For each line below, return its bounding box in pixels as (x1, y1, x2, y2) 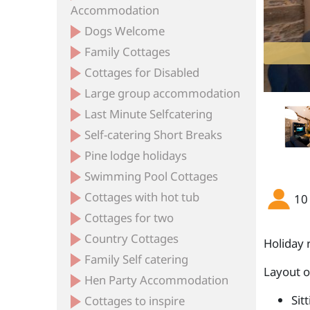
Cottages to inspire (84, 293, 185, 309)
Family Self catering (84, 251, 189, 267)
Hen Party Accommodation (84, 272, 229, 288)
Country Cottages (84, 230, 179, 246)
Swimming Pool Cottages (84, 168, 219, 184)
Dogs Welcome (84, 23, 165, 39)
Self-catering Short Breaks (84, 127, 223, 143)
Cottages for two (84, 210, 174, 226)
